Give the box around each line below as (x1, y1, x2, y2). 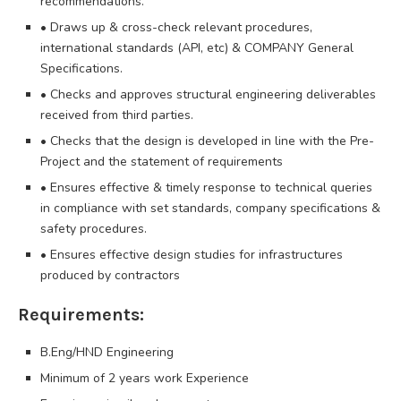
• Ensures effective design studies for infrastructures (40, 245, 343, 263)
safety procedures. (40, 219, 147, 237)
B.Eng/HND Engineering (40, 343, 174, 361)
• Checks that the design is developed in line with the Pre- (40, 132, 374, 149)
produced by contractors (40, 266, 180, 284)
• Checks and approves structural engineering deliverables (40, 85, 376, 103)
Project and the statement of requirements (40, 152, 283, 170)
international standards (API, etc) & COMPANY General (40, 38, 354, 56)
